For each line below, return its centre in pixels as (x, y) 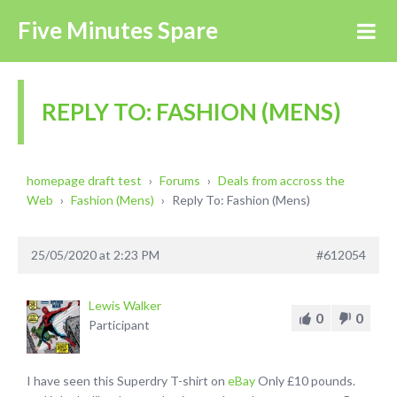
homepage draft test (84, 180)
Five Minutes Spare (118, 30)
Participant (119, 325)
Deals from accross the (281, 180)
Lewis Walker (125, 305)
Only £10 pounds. (305, 381)
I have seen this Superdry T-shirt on (127, 381)
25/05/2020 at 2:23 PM (95, 255)
